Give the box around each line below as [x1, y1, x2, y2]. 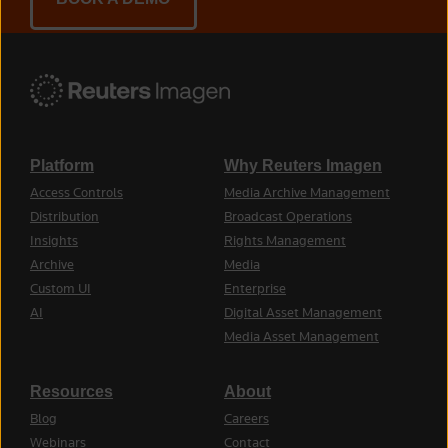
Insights [30, 231, 78, 250]
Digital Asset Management [224, 303, 382, 322]
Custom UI [30, 279, 91, 298]
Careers [224, 409, 269, 428]
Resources [30, 383, 113, 401]
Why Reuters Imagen [224, 157, 382, 175]
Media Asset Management [224, 327, 379, 346]
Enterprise [224, 279, 286, 298]
